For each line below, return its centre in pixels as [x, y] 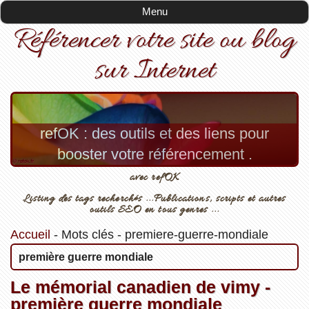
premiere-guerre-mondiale [196, 234]
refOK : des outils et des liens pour [154, 134]
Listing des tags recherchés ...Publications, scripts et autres [154, 199]
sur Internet [154, 71]
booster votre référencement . [154, 154]
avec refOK [154, 177]
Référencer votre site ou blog [154, 41]
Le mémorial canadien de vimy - [140, 287]
